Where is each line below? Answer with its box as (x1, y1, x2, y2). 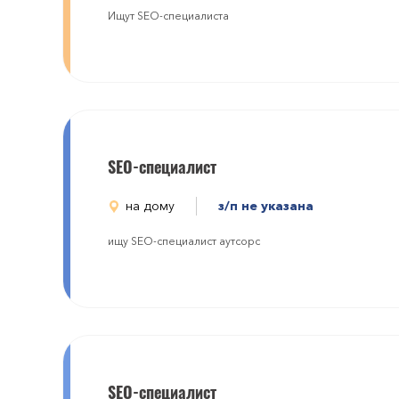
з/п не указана (218, 198, 313, 214)
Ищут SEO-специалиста (108, 9, 229, 22)
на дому (126, 198, 175, 214)
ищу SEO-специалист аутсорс (108, 234, 260, 248)
